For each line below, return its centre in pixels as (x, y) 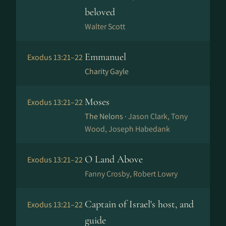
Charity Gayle (107, 71)
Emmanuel (105, 57)
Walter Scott (105, 26)
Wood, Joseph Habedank (127, 129)
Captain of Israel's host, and (139, 204)
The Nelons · (106, 116)
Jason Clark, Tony (158, 116)
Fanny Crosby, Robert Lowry (131, 174)
